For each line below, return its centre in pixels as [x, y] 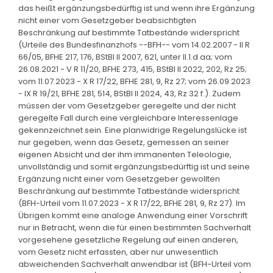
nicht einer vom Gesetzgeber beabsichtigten [107, 20]
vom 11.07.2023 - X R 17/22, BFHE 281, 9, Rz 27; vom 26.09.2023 [134, 81]
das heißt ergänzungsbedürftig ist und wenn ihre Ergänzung [136, 8]
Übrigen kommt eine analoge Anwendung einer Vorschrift [133, 215]
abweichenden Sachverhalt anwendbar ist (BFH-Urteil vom [135, 264]
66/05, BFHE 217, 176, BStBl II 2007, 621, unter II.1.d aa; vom [125, 57]
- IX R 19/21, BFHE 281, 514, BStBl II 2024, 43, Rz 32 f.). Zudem [129, 93]
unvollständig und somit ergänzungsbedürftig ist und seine [134, 166]
